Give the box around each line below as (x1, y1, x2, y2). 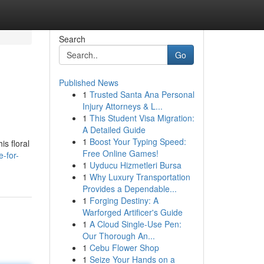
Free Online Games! (82, 147, 159, 159)
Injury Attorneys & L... (82, 100, 163, 112)
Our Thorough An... (82, 230, 155, 242)
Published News (58, 77, 118, 88)
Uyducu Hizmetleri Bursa (89, 159, 181, 171)
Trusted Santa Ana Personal (89, 88, 194, 100)
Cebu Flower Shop (89, 242, 159, 253)
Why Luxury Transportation (89, 171, 190, 183)
